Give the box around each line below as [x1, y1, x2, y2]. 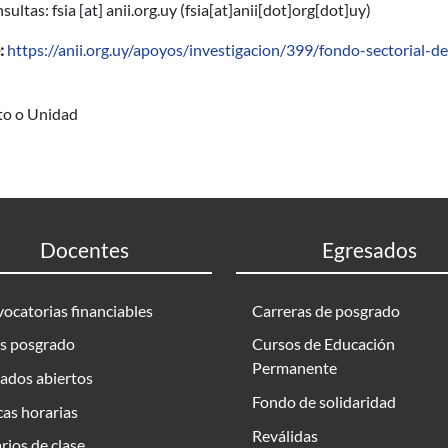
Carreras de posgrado [252, 300, 400, 320]
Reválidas [252, 425, 318, 445]
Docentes [39, 237, 129, 262]
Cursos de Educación [252, 334, 395, 354]
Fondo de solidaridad [252, 391, 396, 411]
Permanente [252, 358, 337, 378]
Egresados [321, 237, 417, 262]
